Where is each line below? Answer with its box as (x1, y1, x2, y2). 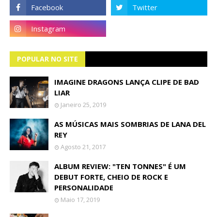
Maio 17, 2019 (61, 195, 100, 204)
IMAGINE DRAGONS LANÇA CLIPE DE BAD (54, 77, 199, 87)
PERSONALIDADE (54, 183, 113, 192)
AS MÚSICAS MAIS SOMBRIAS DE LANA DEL (54, 119, 206, 129)
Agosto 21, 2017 (61, 142, 106, 151)
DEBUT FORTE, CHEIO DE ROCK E (54, 172, 168, 182)
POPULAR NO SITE (17, 54, 78, 63)
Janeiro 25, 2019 (61, 100, 106, 109)
